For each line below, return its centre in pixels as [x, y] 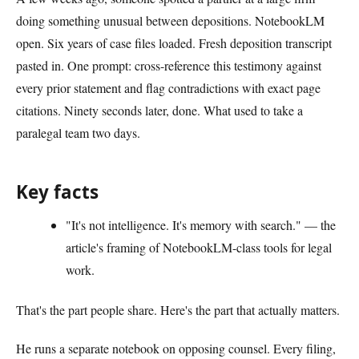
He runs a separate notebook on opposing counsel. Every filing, [176, 348]
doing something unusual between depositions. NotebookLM [170, 20]
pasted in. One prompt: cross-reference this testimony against [169, 65]
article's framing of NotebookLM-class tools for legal [199, 247]
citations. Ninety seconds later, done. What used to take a [159, 110]
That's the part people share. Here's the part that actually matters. [178, 310]
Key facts [57, 192]
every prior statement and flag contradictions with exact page [168, 87]
